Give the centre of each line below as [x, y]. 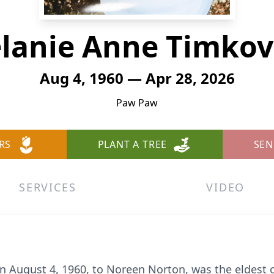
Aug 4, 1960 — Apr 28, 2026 [137, 78]
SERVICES [48, 187]
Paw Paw [137, 103]
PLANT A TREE [132, 144]
